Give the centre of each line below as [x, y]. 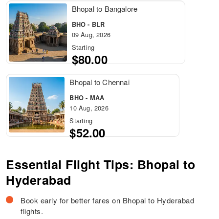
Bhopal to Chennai [99, 82]
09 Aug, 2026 [91, 35]
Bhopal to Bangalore [105, 9]
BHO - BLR [88, 25]
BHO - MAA [87, 98]
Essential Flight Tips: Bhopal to [101, 164]
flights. [32, 211]
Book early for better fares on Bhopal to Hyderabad [108, 200]
